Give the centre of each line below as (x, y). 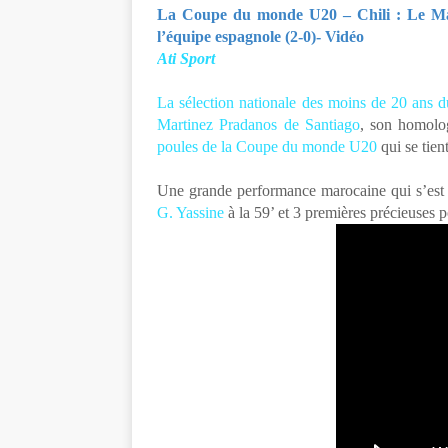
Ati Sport (186, 58)
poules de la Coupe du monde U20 (267, 146)
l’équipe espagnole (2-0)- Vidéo (260, 36)
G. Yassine (190, 212)
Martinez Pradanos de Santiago (258, 124)
